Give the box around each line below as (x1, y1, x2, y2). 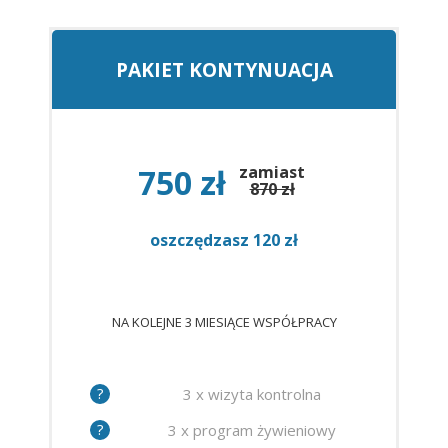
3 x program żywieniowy (167, 419, 336, 440)
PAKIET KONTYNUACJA (115, 56, 333, 84)
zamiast (239, 161, 305, 184)
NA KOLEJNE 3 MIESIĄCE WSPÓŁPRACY (111, 313, 337, 332)
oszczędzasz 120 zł (150, 229, 298, 252)
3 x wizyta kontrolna (182, 383, 321, 404)
